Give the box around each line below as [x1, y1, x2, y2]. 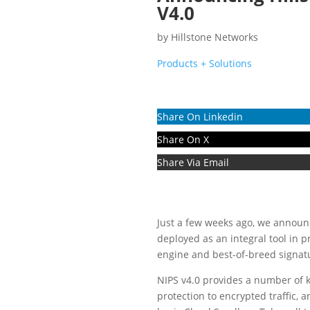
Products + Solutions [157, 57, 252, 71]
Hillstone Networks [171, 30, 258, 44]
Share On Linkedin [157, 109, 243, 123]
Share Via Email [157, 155, 229, 169]
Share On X [157, 132, 209, 146]
